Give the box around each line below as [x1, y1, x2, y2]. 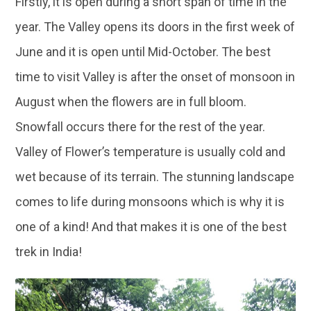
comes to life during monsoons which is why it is [15, 194, 285, 210]
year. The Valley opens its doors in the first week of [15, 19, 296, 35]
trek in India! [15, 244, 83, 260]
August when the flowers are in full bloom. [15, 94, 247, 110]
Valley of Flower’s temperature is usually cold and [15, 144, 286, 160]
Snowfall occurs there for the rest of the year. [15, 119, 266, 135]
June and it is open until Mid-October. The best [15, 44, 271, 60]
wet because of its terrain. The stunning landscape [15, 169, 295, 185]
